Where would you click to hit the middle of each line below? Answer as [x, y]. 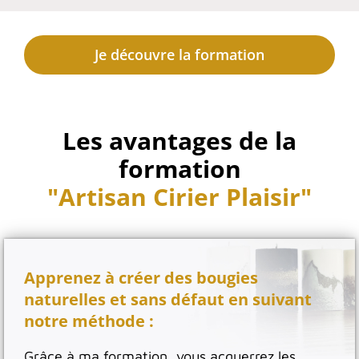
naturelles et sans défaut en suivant [168, 299]
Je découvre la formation [179, 54]
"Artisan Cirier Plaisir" [179, 196]
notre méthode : [89, 321]
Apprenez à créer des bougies [141, 277]
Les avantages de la [179, 140]
